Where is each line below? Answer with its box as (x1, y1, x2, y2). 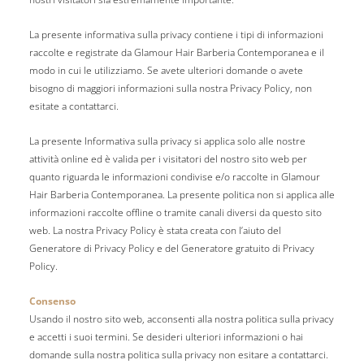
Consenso (28, 294, 76, 309)
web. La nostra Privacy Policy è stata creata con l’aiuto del (28, 223, 281, 238)
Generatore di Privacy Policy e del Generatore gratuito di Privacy (28, 241, 314, 256)
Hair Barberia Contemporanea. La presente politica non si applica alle (28, 188, 335, 202)
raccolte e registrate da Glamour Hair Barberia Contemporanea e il (28, 45, 324, 60)
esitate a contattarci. (28, 99, 119, 114)
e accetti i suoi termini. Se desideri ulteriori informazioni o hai (28, 330, 303, 344)
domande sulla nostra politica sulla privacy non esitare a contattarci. (28, 348, 328, 362)
